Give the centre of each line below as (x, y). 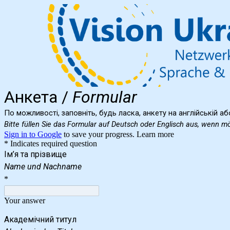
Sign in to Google (33, 134)
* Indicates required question (51, 143)
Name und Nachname (43, 166)
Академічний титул (41, 219)
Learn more (155, 134)
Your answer (25, 200)
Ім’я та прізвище (35, 154)
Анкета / (38, 97)
